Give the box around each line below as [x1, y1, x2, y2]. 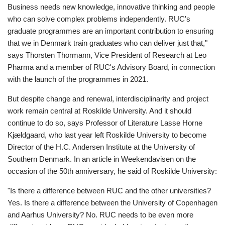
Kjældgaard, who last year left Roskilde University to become [8, 131, 206, 140]
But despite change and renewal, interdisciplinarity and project [8, 94, 208, 103]
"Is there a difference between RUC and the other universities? [8, 186, 211, 195]
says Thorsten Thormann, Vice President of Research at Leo [8, 51, 206, 60]
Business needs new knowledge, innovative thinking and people [8, 3, 215, 12]
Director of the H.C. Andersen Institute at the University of [8, 143, 195, 152]
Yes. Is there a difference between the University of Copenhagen [8, 198, 217, 207]
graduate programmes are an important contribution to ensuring [8, 27, 213, 36]
